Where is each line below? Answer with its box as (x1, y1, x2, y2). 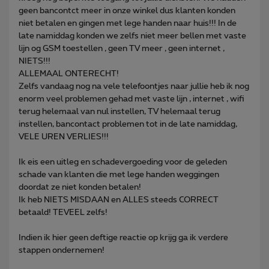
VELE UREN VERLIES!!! (19, 132, 109, 141)
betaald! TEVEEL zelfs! (19, 208, 107, 217)
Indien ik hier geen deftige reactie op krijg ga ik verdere (19, 233, 228, 242)
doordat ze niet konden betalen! (19, 183, 141, 192)
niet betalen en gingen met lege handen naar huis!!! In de (19, 19, 237, 28)
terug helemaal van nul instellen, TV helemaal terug (19, 107, 220, 116)
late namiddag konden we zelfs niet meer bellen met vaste (19, 31, 246, 40)
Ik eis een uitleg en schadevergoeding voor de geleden (19, 157, 227, 166)
